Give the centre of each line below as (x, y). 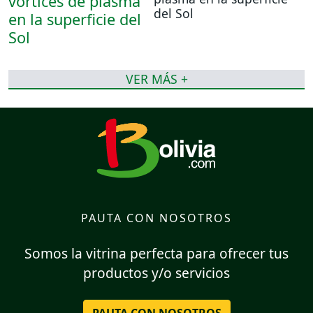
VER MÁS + (156, 79)
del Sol (174, 14)
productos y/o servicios (156, 273)
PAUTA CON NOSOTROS (156, 218)
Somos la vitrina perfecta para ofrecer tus (156, 254)
